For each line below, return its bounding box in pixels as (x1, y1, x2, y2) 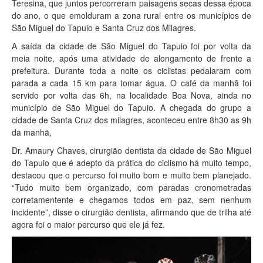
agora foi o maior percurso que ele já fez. (12, 218, 165, 230)
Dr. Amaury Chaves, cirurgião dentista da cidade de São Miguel (12, 144, 251, 156)
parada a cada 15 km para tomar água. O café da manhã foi (12, 76, 251, 89)
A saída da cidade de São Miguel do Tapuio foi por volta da (12, 39, 251, 52)
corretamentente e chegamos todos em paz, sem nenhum (12, 193, 251, 205)
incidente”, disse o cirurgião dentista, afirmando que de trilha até (12, 205, 251, 218)
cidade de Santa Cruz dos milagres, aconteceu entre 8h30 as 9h (12, 113, 251, 126)
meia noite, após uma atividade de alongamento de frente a (12, 52, 251, 64)
